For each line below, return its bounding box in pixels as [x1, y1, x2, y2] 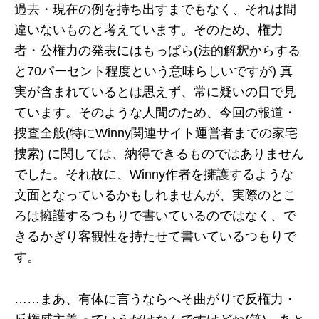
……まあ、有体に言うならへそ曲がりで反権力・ [14, 292, 296, 306]
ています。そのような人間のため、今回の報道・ [14, 105, 296, 120]
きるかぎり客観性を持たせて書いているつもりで [14, 229, 296, 244]
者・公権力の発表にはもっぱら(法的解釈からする [14, 43, 300, 58]
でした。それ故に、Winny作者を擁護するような [14, 167, 293, 182]
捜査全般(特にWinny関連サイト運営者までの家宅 [14, 126, 298, 140]
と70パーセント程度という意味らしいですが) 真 [14, 64, 293, 78]
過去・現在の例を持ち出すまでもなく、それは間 [14, 2, 296, 16]
